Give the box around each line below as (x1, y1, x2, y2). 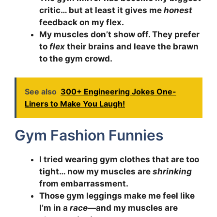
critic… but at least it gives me (39, 5, 164, 15)
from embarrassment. (39, 178, 128, 188)
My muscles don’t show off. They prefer (39, 30, 200, 40)
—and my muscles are (88, 202, 178, 213)
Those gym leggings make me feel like (39, 190, 195, 201)
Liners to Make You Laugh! (25, 98, 125, 108)
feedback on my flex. (39, 17, 124, 28)
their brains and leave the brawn (65, 42, 199, 52)
